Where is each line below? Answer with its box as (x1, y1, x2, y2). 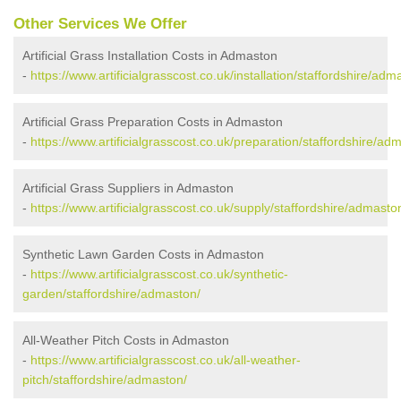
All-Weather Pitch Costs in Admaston (22, 333, 229, 348)
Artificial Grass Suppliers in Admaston (22, 181, 234, 196)
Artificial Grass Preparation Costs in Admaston (22, 115, 283, 130)
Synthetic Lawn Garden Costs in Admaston (22, 247, 264, 262)
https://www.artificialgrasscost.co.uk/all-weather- (30, 353, 301, 368)
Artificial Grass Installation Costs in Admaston (22, 48, 277, 64)
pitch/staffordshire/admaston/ (22, 372, 187, 388)
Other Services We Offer (13, 15, 187, 33)
